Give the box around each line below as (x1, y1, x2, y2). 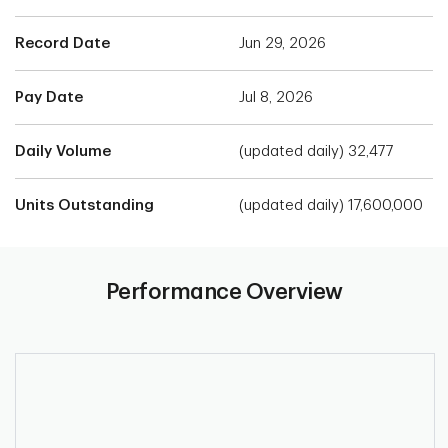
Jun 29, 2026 (239, 35, 326, 51)
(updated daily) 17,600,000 (239, 197, 423, 213)
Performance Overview (105, 280, 343, 303)
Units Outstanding (15, 197, 154, 213)
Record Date (15, 35, 110, 51)
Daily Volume (15, 143, 111, 159)
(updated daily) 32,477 (239, 143, 394, 159)
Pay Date (15, 89, 83, 105)
